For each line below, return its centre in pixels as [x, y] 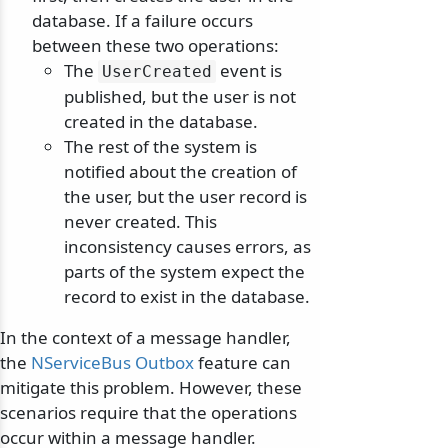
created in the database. [161, 122]
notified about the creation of [180, 172]
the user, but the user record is [185, 197]
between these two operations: [155, 46]
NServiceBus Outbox [112, 363]
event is [249, 71]
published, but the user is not [180, 97]
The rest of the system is [160, 147]
